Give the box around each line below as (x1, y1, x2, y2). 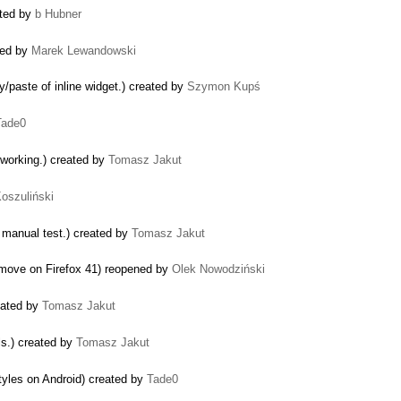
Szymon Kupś (187, 80, 260, 94)
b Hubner (35, 6, 81, 21)
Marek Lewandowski (31, 43, 136, 57)
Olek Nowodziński (172, 262, 265, 277)
